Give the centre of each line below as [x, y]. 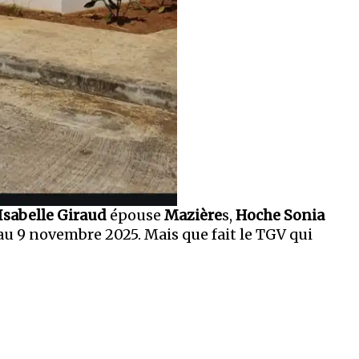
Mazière [192, 215]
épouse [134, 215]
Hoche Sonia [280, 215]
